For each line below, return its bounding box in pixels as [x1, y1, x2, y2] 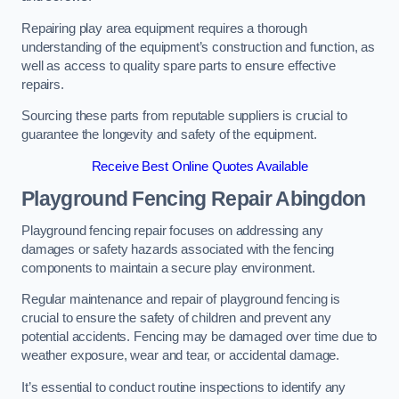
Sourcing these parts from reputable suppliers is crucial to [21, 109, 347, 124]
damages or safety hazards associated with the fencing [21, 241, 335, 256]
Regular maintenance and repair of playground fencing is [21, 292, 341, 307]
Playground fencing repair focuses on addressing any [21, 223, 323, 238]
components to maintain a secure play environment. [21, 260, 315, 275]
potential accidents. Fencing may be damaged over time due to [21, 330, 378, 345]
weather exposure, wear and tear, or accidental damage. [21, 348, 340, 363]
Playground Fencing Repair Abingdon [21, 187, 366, 211]
